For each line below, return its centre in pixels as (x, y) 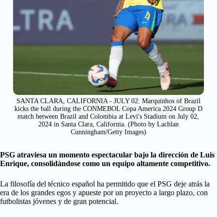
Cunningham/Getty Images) (108, 132)
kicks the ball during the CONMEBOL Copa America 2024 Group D (108, 109)
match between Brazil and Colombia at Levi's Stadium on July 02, (108, 117)
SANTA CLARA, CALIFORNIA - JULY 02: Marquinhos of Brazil (108, 101)
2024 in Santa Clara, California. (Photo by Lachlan (108, 124)
